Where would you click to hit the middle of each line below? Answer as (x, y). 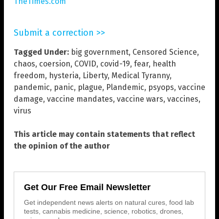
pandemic (32, 87)
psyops (161, 87)
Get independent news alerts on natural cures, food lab (109, 202)
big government (100, 52)
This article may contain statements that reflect (104, 134)
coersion (55, 64)
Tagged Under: (41, 52)
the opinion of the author (62, 146)
